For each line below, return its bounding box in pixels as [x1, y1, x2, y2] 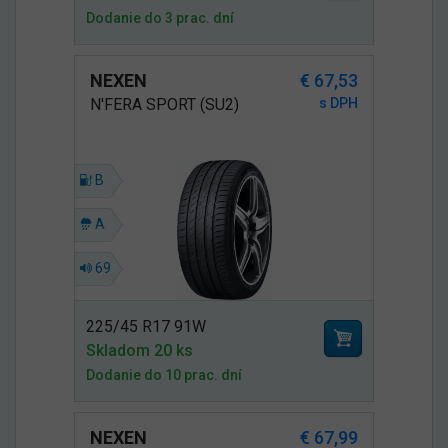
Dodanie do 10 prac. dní [86, 366, 242, 383]
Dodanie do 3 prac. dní [86, 9, 234, 26]
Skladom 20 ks [86, 340, 193, 360]
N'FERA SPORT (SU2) [90, 94, 239, 114]
